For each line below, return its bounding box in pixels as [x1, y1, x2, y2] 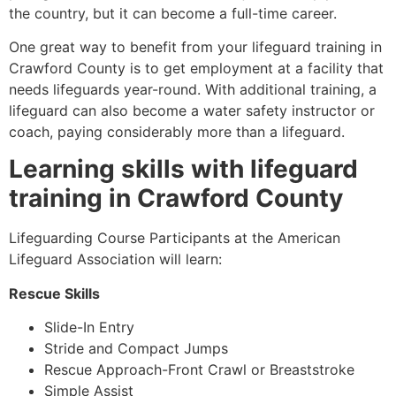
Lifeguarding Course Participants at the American [9, 229, 340, 247]
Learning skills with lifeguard [9, 154, 358, 185]
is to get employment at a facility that [126, 59, 384, 78]
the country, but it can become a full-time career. [9, 4, 337, 22]
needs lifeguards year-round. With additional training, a [9, 80, 377, 99]
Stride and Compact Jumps [44, 339, 228, 358]
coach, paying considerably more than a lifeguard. [9, 123, 345, 141]
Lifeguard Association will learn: [9, 250, 222, 269]
